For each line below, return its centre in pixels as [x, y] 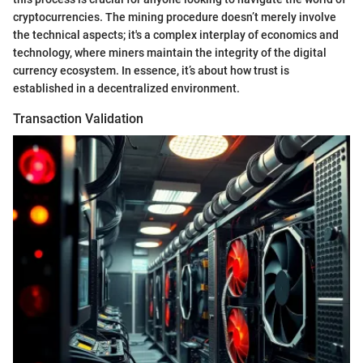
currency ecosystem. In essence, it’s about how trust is [151, 70]
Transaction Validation [78, 118]
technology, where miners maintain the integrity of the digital [170, 52]
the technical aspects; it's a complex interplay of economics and [176, 34]
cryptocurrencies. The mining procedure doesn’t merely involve [175, 17]
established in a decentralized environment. [126, 88]
